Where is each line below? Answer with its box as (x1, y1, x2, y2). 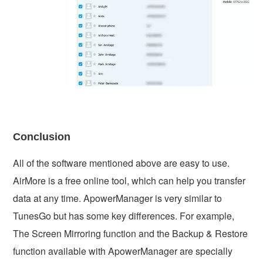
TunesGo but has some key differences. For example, (13, 208, 235, 222)
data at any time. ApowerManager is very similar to (13, 191, 222, 205)
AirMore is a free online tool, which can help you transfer (13, 173, 246, 187)
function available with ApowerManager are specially (13, 244, 233, 258)
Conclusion (13, 130, 71, 143)
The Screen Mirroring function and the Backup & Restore (13, 226, 248, 240)
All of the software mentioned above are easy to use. (13, 156, 230, 170)
